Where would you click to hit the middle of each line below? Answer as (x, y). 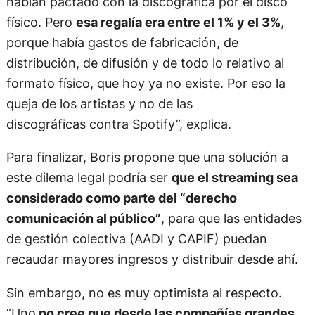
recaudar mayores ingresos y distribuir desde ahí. (152, 259)
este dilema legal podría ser (89, 178)
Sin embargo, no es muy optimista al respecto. (144, 292)
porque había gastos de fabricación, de (122, 43)
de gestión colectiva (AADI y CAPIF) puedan (136, 239)
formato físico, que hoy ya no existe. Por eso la (146, 83)
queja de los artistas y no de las (99, 104)
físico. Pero (41, 22)
